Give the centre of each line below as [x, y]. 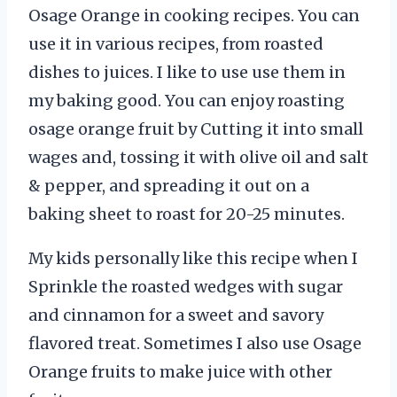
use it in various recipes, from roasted [176, 44]
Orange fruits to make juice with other [180, 372]
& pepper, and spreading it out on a [169, 186]
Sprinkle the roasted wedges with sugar [186, 287]
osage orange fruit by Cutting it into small [196, 129]
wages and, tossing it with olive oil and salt [198, 158]
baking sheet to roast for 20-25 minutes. [187, 214]
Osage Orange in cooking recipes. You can [194, 16]
